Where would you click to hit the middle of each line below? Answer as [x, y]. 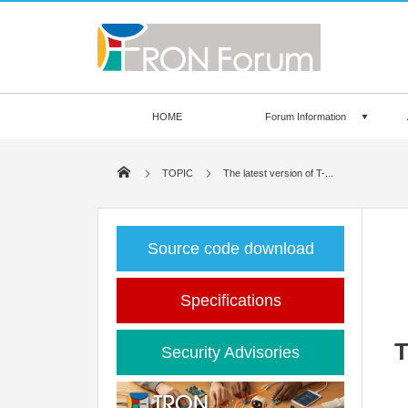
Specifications [230, 301]
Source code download [230, 249]
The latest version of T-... [279, 173]
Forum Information [306, 117]
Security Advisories [230, 352]
